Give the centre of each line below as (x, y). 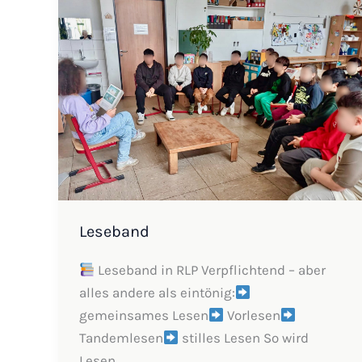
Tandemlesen (121, 338)
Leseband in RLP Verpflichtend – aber (210, 270)
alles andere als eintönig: (157, 293)
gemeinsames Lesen (143, 316)
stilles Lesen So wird (243, 338)
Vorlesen (252, 316)
